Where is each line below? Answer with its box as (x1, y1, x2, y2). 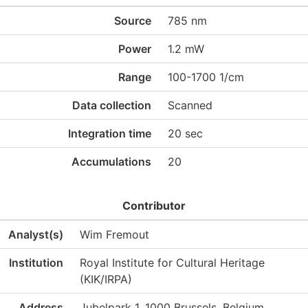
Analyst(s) (8, 228, 63, 241)
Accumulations (71, 155, 151, 168)
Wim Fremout (80, 228, 149, 241)
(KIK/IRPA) (80, 272, 132, 286)
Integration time (68, 126, 151, 140)
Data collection (72, 98, 151, 112)
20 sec (168, 126, 203, 140)
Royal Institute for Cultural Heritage (80, 256, 265, 269)
